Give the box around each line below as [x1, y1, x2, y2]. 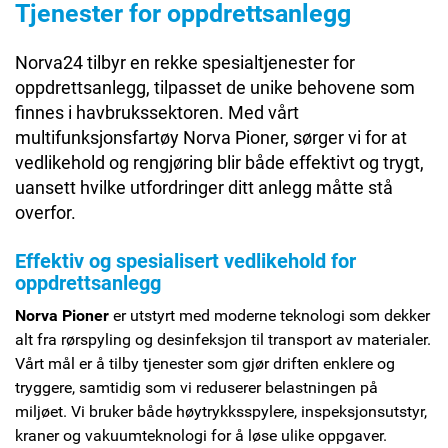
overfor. [15, 201, 76, 223]
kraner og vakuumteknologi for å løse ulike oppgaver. [15, 425, 387, 445]
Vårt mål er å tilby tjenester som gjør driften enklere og [15, 353, 395, 373]
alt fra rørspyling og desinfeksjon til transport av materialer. [15, 329, 431, 349]
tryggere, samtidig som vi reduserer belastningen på [15, 377, 378, 397]
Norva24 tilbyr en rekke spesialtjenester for [15, 51, 355, 73]
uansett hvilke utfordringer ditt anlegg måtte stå [15, 176, 393, 198]
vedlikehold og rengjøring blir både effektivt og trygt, [15, 151, 424, 173]
